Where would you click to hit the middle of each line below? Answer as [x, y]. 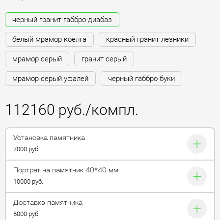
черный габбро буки [141, 78]
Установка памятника [49, 138]
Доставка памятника [48, 203]
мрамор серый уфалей [50, 78]
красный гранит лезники [147, 39]
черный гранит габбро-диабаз [62, 19]
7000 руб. [27, 149]
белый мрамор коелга [49, 39]
